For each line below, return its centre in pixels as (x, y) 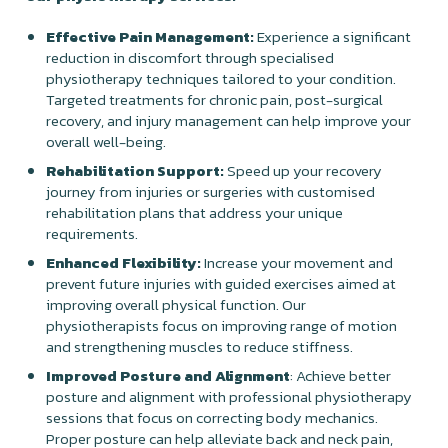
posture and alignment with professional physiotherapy (229, 396)
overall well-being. (106, 141)
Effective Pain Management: (150, 36)
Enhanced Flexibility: (124, 262)
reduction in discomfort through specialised (190, 57)
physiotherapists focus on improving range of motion (222, 325)
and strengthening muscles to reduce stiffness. (200, 346)
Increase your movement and (297, 262)
